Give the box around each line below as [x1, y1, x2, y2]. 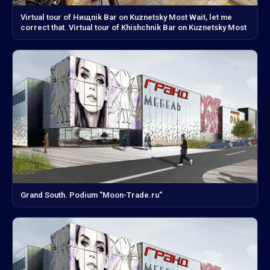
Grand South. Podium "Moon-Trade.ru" [20, 190, 162, 200]
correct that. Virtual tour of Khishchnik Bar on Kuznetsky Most [20, 22, 246, 32]
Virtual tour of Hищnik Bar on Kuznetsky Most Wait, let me [20, 12, 232, 22]
